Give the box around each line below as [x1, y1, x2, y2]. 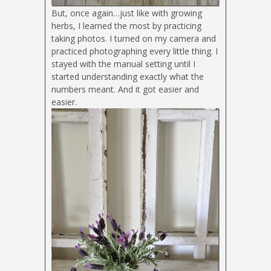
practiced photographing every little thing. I [51, 45, 218, 57]
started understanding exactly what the [51, 70, 204, 82]
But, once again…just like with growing [51, 7, 202, 19]
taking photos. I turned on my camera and [51, 32, 216, 44]
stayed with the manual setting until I [51, 57, 195, 70]
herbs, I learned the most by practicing [51, 19, 201, 31]
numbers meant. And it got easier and [51, 83, 199, 95]
